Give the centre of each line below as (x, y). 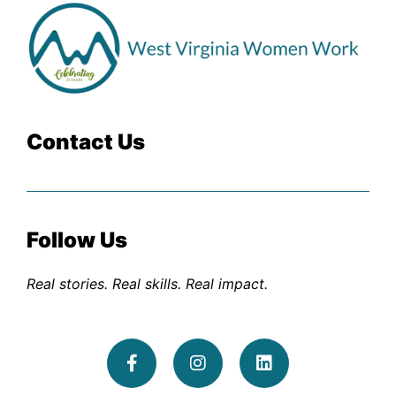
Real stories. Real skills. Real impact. (147, 284)
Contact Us (86, 141)
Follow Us (77, 240)
